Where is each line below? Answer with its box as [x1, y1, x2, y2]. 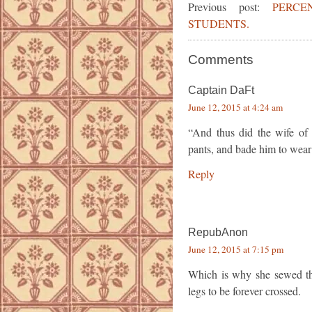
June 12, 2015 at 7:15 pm [188, 243, 283, 256]
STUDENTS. [188, 16, 249, 31]
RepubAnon [188, 226, 248, 239]
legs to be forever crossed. [188, 283, 301, 299]
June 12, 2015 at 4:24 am [188, 101, 283, 114]
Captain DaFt [188, 84, 254, 97]
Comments [188, 52, 253, 68]
